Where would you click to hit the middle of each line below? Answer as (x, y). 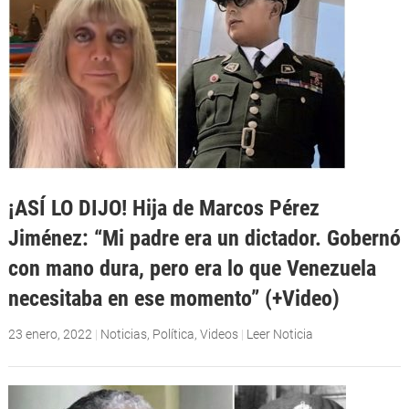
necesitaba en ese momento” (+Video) (173, 299)
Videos (219, 334)
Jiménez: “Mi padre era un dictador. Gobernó (204, 238)
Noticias (123, 334)
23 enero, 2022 (50, 334)
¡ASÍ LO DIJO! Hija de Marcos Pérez (163, 208)
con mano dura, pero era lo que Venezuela (192, 268)
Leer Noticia (279, 334)
